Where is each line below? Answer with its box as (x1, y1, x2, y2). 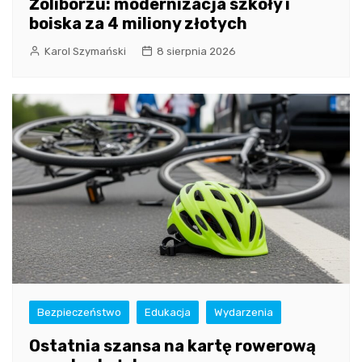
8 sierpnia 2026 (157, 44, 236, 57)
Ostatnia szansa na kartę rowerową (29, 335, 316, 356)
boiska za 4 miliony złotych (29, 13, 247, 33)
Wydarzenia (214, 305, 273, 318)
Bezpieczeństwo (37, 305, 121, 318)
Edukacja (145, 305, 191, 318)
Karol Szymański (44, 44, 126, 57)
